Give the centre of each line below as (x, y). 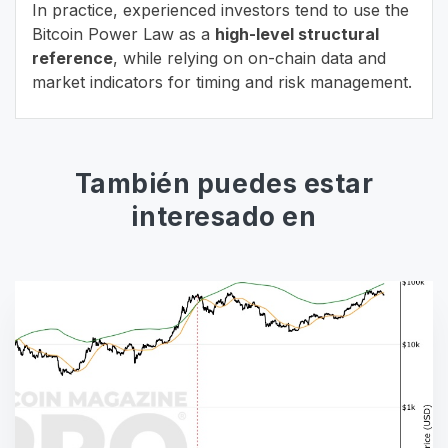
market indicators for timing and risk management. (222, 82)
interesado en (224, 217)
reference (72, 58)
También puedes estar (224, 184)
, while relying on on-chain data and (249, 58)
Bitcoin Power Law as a (123, 34)
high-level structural (297, 34)
